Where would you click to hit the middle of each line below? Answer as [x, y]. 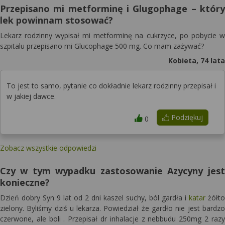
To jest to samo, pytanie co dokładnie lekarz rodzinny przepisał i [111, 86]
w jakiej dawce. [31, 96]
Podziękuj [186, 117]
